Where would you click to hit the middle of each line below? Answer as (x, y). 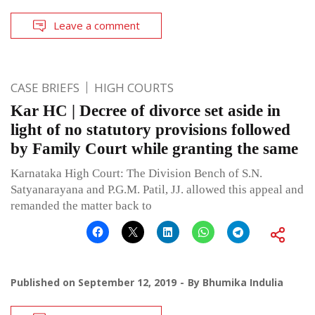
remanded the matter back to (81, 206)
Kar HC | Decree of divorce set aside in (146, 111)
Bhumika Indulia (243, 283)
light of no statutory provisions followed (150, 130)
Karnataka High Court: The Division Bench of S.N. (136, 174)
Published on (44, 283)
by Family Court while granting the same (154, 149)
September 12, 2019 (127, 283)
